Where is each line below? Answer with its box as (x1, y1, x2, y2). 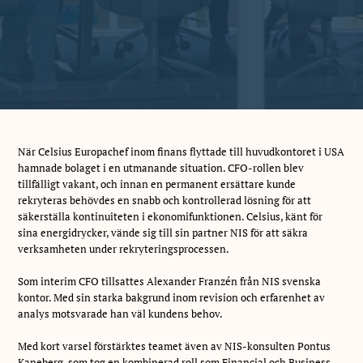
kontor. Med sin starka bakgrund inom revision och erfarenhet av (18, 289, 326, 305)
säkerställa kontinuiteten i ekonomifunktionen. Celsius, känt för (18, 208, 323, 224)
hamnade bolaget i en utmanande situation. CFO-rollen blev (18, 160, 305, 175)
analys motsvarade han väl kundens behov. (18, 305, 224, 321)
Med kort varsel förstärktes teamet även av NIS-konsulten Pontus (18, 338, 331, 353)
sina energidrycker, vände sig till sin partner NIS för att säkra (18, 224, 309, 240)
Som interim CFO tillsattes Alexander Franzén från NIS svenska (18, 273, 322, 288)
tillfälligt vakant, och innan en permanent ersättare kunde (18, 176, 297, 191)
